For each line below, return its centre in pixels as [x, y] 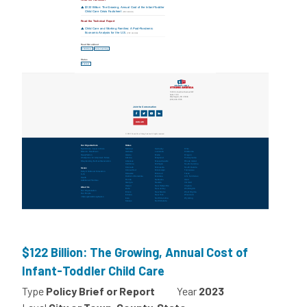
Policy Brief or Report [100, 291]
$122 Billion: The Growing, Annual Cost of [135, 253]
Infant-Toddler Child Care [93, 271]
